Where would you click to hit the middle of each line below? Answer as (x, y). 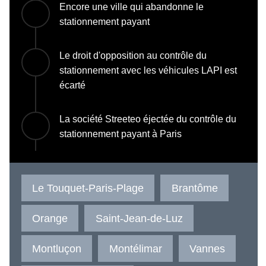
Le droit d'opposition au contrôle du (133, 55)
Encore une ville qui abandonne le (132, 7)
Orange (50, 218)
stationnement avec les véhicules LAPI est (148, 70)
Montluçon (57, 248)
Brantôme (194, 188)
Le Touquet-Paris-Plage (88, 188)
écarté (72, 85)
